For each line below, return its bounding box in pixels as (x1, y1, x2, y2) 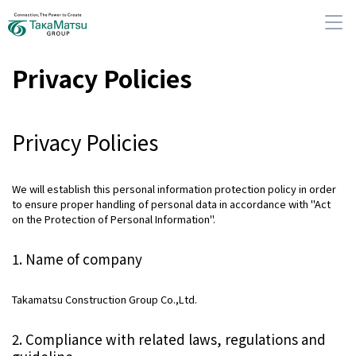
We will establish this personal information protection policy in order (12, 181, 336, 197)
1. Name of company (12, 249, 142, 269)
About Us (154, 132, 206, 148)
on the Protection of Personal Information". (12, 211, 215, 227)
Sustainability (154, 227, 233, 243)
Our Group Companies (154, 180, 276, 195)
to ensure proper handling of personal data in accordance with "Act (12, 196, 331, 212)
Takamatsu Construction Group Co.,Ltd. (12, 292, 197, 308)
